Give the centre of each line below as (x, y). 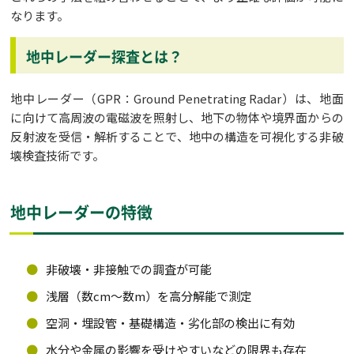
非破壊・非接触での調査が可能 (129, 269)
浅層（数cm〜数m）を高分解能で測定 (149, 296)
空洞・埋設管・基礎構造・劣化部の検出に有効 (171, 323)
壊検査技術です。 (58, 156)
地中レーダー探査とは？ (105, 56)
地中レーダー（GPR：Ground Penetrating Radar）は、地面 (177, 99)
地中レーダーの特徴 (82, 213)
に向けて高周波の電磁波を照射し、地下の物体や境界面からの (177, 118)
